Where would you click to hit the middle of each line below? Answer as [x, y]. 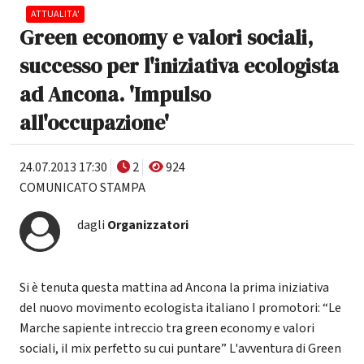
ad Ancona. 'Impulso [115, 95]
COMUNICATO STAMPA [82, 188]
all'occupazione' [94, 123]
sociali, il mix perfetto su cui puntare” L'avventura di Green [180, 349]
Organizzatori [147, 225]
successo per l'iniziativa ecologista [179, 66]
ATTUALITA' [55, 15]
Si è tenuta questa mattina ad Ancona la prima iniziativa [174, 288]
